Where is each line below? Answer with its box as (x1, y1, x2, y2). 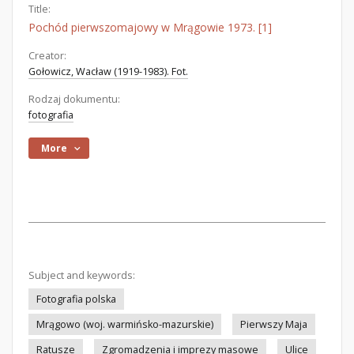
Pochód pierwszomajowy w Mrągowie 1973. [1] (28, 20, 272, 35)
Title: (28, 2, 51, 16)
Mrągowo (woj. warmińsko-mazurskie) (36, 318, 213, 331)
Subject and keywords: (28, 269, 135, 282)
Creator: (28, 49, 66, 62)
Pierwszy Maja (240, 318, 307, 331)
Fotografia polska (36, 292, 116, 306)
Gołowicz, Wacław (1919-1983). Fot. (28, 65, 188, 78)
